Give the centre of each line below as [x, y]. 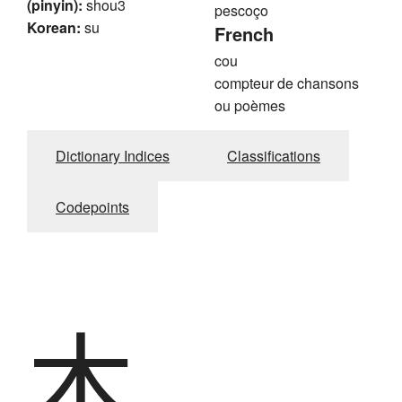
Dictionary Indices [113, 156]
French [244, 34]
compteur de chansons [287, 83]
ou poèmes [250, 106]
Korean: [54, 28]
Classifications [274, 156]
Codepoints [92, 207]
